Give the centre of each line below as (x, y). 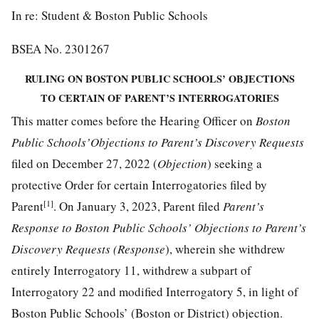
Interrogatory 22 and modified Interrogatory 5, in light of (155, 291)
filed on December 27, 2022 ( (84, 163)
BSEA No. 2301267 (61, 48)
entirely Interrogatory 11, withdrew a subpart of (131, 270)
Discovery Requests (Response (88, 249)
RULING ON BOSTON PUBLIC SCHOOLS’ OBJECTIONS (159, 78)
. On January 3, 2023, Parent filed (138, 206)
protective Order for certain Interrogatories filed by (139, 184)
